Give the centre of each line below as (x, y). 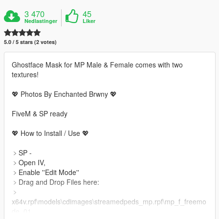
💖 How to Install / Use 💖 (50, 133)
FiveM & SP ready (40, 114)
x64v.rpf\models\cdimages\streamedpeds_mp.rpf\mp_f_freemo (109, 202)
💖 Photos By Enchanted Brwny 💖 (64, 94)
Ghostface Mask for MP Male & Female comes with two (97, 65)
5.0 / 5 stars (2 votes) (30, 42)
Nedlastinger (41, 21)
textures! (25, 75)
